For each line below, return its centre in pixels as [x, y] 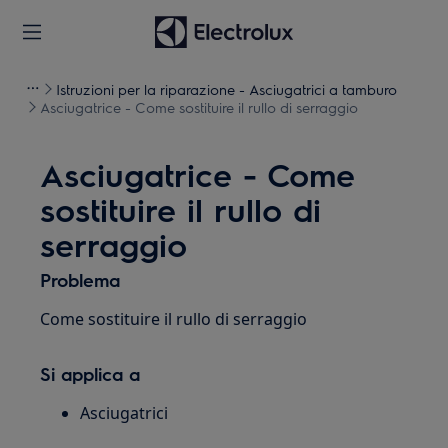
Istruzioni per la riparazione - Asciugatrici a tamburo [226, 89]
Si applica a [90, 373]
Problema [80, 279]
